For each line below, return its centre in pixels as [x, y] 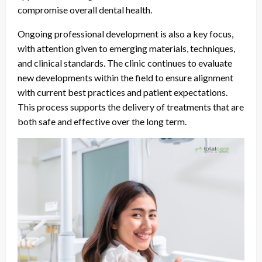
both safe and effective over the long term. [102, 121]
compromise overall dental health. [85, 9]
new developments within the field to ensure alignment [125, 77]
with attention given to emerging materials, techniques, [126, 48]
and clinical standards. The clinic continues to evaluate [125, 63]
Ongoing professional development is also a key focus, [125, 33]
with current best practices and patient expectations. [123, 92]
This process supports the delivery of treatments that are [131, 106]
